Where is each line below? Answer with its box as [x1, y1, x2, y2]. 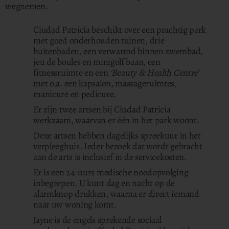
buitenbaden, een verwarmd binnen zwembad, [33, 45, 203, 57]
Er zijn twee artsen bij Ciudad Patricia [33, 103, 171, 116]
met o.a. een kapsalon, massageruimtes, [33, 77, 177, 89]
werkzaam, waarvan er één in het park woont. [33, 114, 199, 126]
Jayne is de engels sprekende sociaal [33, 214, 162, 226]
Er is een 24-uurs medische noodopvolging [33, 166, 189, 178]
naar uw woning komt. [33, 198, 117, 211]
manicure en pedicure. [33, 88, 116, 100]
